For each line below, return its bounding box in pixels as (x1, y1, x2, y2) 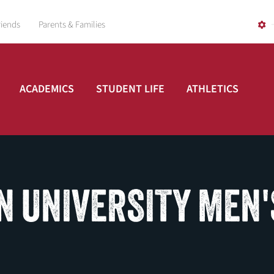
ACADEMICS (19, 81, 74, 97)
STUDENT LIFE (95, 81, 165, 97)
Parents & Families (38, 18, 105, 31)
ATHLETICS (186, 81, 239, 97)
